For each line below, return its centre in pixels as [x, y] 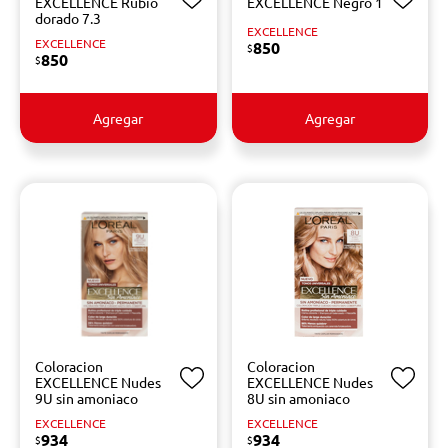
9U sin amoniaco [86, 398]
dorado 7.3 [68, 18]
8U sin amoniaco [298, 398]
